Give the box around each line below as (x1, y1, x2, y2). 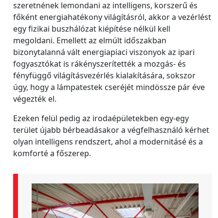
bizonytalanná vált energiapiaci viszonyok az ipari (13, 46, 195, 57)
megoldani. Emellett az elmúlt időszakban (13, 35, 166, 46)
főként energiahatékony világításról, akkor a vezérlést (13, 11, 211, 22)
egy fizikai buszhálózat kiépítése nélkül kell (13, 23, 170, 34)
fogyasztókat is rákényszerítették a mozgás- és (13, 58, 186, 69)
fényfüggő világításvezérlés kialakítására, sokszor (13, 70, 196, 81)
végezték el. (13, 93, 56, 104)
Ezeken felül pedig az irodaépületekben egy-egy (13, 112, 189, 124)
